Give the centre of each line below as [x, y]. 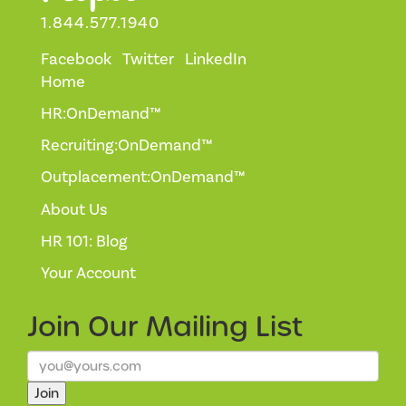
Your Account [88, 274]
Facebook [76, 60]
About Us [74, 210]
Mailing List [224, 327]
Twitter [148, 60]
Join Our [87, 327]
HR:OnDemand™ [101, 114]
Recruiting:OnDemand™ [127, 146]
